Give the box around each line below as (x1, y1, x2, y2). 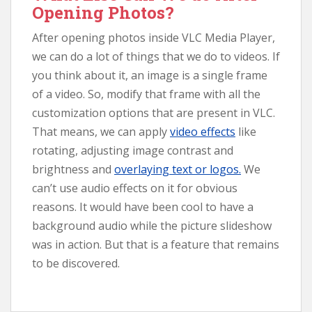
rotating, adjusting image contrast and (32, 142, 233, 158)
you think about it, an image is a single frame (32, 67, 267, 83)
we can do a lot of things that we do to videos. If (32, 48, 280, 64)
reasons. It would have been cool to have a (32, 198, 253, 214)
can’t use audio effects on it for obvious (32, 180, 237, 196)
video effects (170, 123, 235, 139)
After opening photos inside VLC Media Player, (32, 29, 275, 45)
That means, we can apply (32, 123, 170, 139)
